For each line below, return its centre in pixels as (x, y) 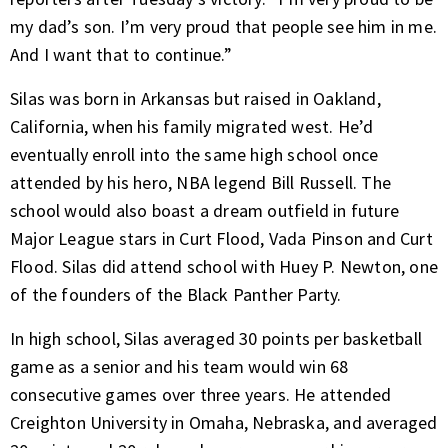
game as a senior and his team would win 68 (179, 366)
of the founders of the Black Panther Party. (178, 294)
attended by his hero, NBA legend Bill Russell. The (201, 182)
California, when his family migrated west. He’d (192, 126)
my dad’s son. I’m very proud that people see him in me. (224, 26)
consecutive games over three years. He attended (201, 394)
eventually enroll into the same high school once (194, 154)
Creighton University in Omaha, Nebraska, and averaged (224, 422)
